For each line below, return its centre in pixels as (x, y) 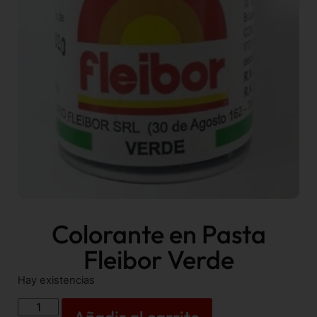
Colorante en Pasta (158, 234)
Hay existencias (56, 280)
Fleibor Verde (158, 259)
